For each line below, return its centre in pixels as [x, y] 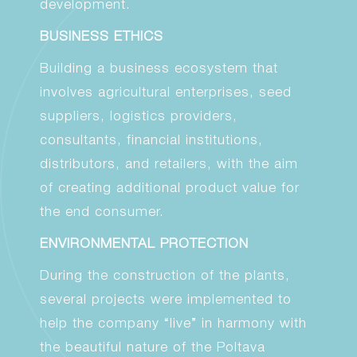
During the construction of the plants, [165, 276]
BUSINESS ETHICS [102, 37]
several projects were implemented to [166, 300]
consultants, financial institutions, [151, 141]
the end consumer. [102, 212]
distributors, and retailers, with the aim [169, 165]
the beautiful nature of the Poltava [153, 348]
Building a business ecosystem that [159, 69]
